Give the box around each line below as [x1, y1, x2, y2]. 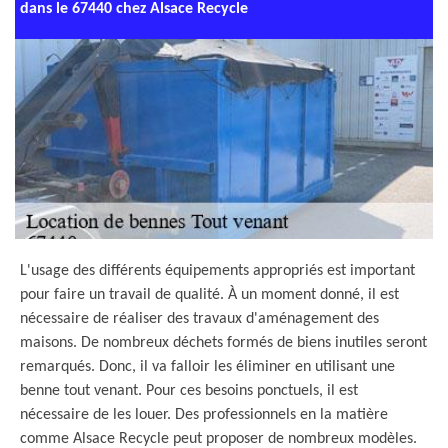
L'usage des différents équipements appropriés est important [20, 263, 415, 279]
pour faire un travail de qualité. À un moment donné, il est [20, 287, 399, 303]
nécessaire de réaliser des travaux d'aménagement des [20, 311, 379, 327]
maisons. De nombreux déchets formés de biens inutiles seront [20, 335, 427, 351]
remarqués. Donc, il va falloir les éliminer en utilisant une [20, 359, 395, 375]
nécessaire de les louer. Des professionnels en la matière [20, 407, 388, 423]
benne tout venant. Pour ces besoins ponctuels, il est [20, 383, 358, 399]
